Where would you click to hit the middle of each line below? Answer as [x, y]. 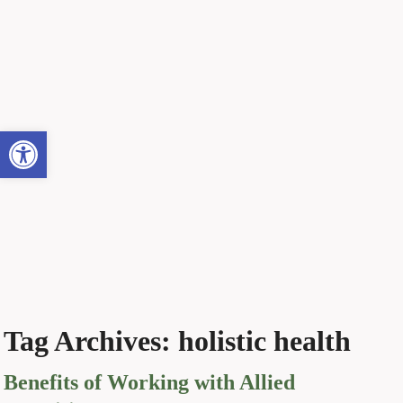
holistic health [265, 341]
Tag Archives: [91, 341]
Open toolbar [49, 140]
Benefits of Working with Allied [150, 382]
